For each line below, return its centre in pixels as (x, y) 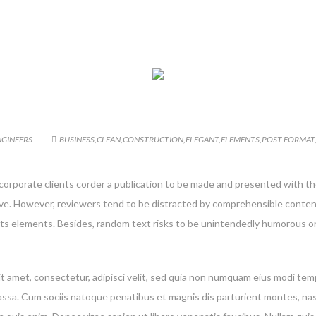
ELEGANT (202, 139)
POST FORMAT (288, 139)
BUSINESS (77, 139)
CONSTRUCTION (153, 139)
